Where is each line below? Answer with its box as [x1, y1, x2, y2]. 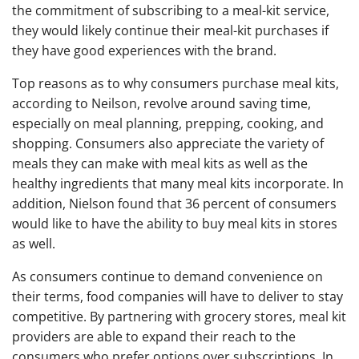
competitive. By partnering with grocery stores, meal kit [12, 308, 346, 325]
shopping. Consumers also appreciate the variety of [12, 135, 324, 152]
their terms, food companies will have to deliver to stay [12, 288, 343, 305]
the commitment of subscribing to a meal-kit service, [12, 2, 329, 19]
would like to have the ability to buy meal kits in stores [12, 215, 337, 232]
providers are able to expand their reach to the [12, 328, 296, 345]
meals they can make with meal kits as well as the [12, 155, 308, 172]
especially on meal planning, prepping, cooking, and [12, 115, 324, 132]
